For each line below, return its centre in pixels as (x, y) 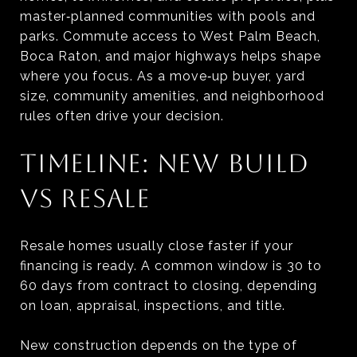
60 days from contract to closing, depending (169, 285)
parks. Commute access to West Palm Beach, (170, 36)
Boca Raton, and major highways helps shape (171, 56)
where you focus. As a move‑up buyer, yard (163, 76)
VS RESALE (85, 198)
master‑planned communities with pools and (168, 16)
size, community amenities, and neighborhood (172, 96)
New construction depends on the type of (159, 345)
